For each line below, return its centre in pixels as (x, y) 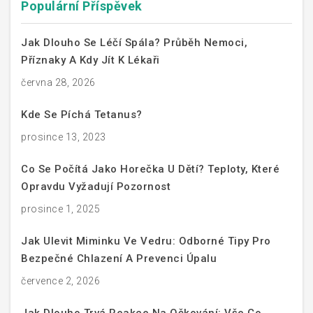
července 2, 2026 (60, 281)
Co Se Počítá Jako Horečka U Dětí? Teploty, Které (150, 169)
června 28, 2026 (58, 82)
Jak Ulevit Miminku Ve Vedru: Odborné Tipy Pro (146, 241)
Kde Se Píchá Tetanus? (82, 114)
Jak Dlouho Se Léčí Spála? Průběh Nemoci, (134, 42)
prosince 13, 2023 (64, 137)
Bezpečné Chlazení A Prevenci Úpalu (119, 258)
